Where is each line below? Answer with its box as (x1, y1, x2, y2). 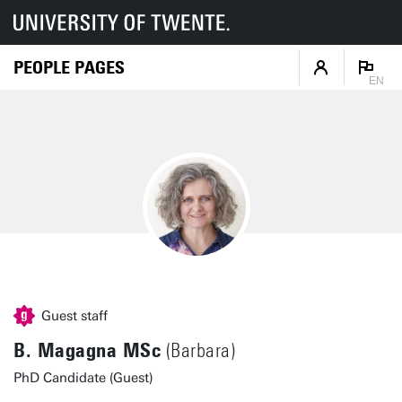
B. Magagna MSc (13, 338, 161, 363)
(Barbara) (161, 339, 235, 363)
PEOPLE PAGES (13, 56, 125, 78)
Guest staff (41, 308, 108, 324)
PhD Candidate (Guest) (13, 370, 153, 386)
